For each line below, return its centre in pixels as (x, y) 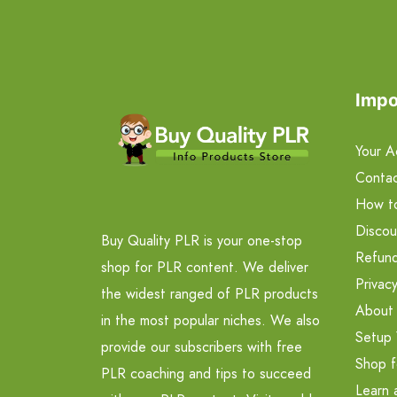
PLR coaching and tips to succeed (206, 373)
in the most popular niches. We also (210, 320)
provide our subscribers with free (202, 346)
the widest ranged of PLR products (210, 293)
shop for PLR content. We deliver (205, 267)
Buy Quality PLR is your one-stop (202, 240)
